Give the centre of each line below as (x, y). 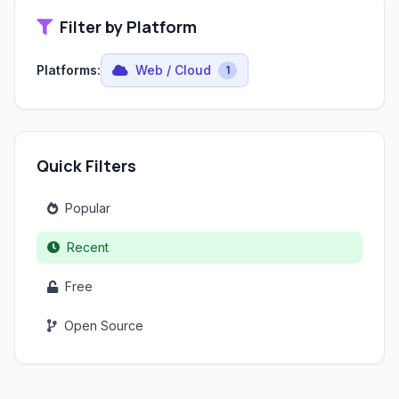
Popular (88, 208)
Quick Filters (86, 166)
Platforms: (69, 70)
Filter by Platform (128, 27)
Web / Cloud (173, 70)
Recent (88, 247)
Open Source (104, 326)
